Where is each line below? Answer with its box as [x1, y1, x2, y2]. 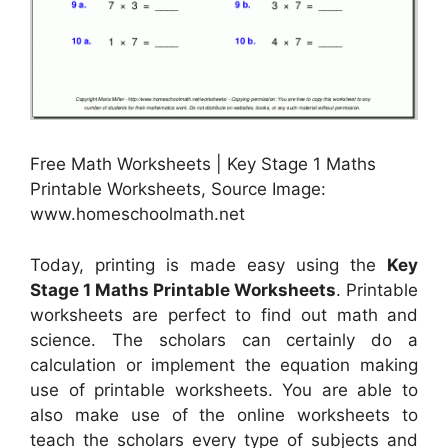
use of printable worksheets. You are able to [30, 379, 418, 400]
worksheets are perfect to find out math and [30, 304, 418, 325]
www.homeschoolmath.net [30, 204, 245, 225]
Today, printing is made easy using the [30, 254, 387, 275]
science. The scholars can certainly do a [30, 329, 418, 350]
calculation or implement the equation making [30, 354, 418, 375]
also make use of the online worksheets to [30, 404, 418, 425]
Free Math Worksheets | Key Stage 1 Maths [30, 154, 376, 175]
